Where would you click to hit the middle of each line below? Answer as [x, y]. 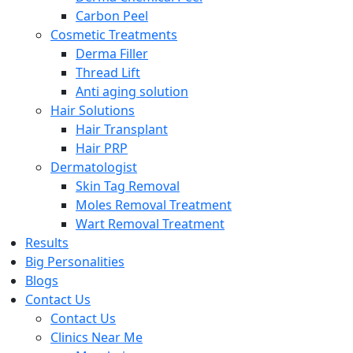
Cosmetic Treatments [114, 35]
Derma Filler [112, 54]
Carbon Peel [112, 16]
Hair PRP [102, 148]
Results [47, 243]
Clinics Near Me [97, 337]
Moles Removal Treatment [154, 205]
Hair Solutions [93, 110]
